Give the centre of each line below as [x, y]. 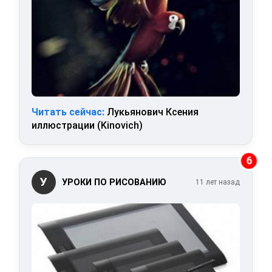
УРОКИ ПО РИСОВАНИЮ [114, 182]
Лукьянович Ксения [152, 112]
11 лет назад [218, 182]
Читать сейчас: [68, 112]
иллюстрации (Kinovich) [87, 126]
